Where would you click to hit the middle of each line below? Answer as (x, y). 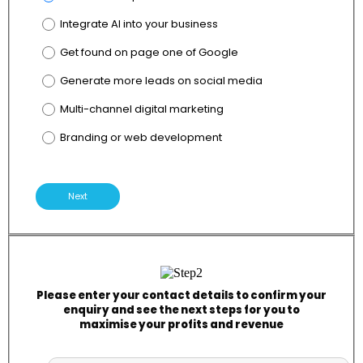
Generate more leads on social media (161, 81)
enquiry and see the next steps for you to (181, 310)
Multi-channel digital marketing (141, 109)
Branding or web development (141, 138)
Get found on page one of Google (149, 53)
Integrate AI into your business (139, 24)
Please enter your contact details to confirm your (181, 295)
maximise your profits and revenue (181, 324)
